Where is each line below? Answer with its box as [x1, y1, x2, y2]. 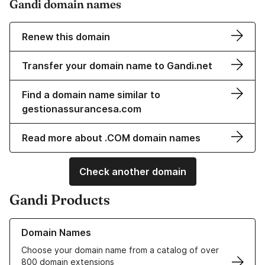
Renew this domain [22, 31, 110, 43]
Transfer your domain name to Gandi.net [22, 60, 212, 72]
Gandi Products [9, 191, 110, 209]
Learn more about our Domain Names [9, 219, 156, 230]
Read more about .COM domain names [22, 132, 201, 144]
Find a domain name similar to [22, 89, 160, 101]
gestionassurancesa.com [22, 103, 141, 115]
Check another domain [79, 166, 186, 178]
